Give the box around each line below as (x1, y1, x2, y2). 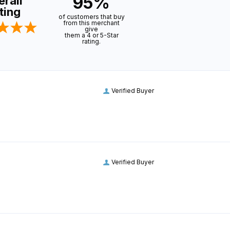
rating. (82, 37, 101, 46)
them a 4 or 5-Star (64, 31, 119, 40)
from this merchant (63, 19, 120, 27)
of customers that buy (58, 13, 125, 21)
